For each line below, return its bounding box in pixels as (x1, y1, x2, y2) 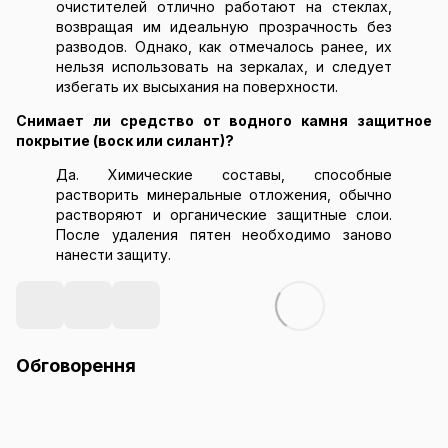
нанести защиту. (56, 245, 171, 263)
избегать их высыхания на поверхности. (56, 77, 338, 95)
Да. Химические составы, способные (56, 165, 392, 183)
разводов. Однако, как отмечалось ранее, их (56, 37, 392, 55)
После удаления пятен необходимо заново (56, 225, 392, 243)
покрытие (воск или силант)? (16, 131, 234, 149)
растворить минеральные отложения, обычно (56, 185, 392, 203)
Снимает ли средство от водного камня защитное (16, 111, 432, 129)
